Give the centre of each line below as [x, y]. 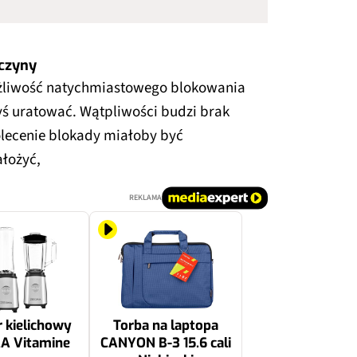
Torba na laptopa [166, 325]
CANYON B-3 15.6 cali [166, 343]
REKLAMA [145, 197]
